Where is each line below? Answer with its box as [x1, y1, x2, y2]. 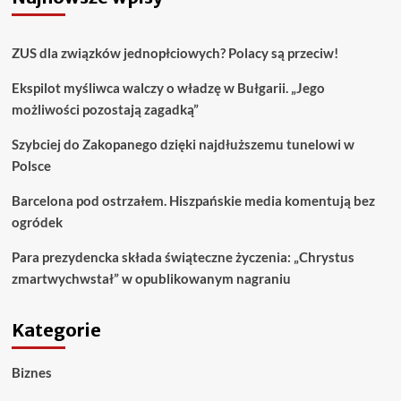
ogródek [11, 214, 63, 231]
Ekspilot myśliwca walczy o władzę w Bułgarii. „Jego [11, 80, 325, 97]
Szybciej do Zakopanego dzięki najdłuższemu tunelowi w [11, 136, 354, 153]
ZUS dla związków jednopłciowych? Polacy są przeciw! [11, 45, 338, 62]
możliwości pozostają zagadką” [11, 101, 199, 118]
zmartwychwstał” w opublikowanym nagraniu [11, 270, 291, 287]
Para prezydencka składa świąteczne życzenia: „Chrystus [11, 249, 354, 266]
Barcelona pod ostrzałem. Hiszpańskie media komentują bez [11, 192, 375, 209]
